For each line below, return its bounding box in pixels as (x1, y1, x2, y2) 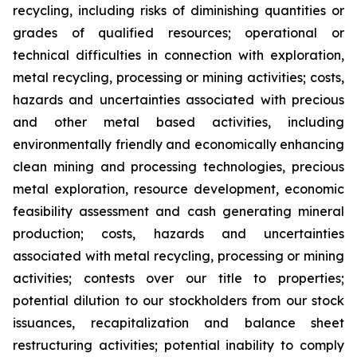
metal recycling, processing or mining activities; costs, (13, 69, 344, 85)
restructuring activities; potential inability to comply (13, 337, 344, 353)
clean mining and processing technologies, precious (13, 159, 344, 175)
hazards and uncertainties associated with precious (13, 92, 344, 108)
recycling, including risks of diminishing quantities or (13, 2, 344, 18)
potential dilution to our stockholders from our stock (13, 292, 344, 308)
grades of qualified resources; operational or (13, 25, 344, 41)
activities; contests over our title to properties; (13, 270, 344, 286)
